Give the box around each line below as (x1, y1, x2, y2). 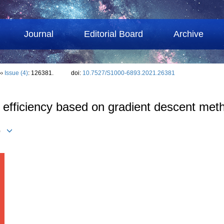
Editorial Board (84, 29, 143, 39)
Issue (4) (4, 69, 28, 76)
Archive (173, 29, 204, 39)
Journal (24, 29, 54, 39)
